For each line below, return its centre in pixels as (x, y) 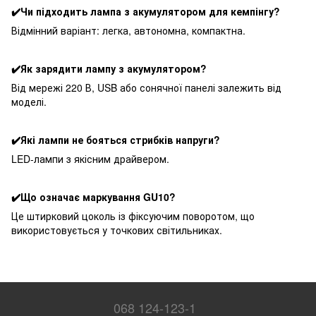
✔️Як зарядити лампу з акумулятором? (109, 69)
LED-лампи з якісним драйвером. (90, 159)
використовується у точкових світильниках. (117, 230)
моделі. (29, 102)
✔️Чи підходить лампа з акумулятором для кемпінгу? (146, 12)
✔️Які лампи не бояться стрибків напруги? (116, 140)
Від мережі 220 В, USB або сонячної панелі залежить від (146, 88)
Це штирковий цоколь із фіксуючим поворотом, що (133, 216)
